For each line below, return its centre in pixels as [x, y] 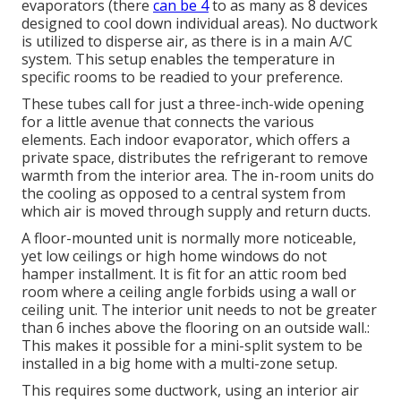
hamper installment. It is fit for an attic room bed [184, 274]
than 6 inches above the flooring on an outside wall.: [196, 328]
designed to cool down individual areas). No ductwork [200, 24]
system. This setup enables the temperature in [178, 60]
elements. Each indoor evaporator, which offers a [186, 140]
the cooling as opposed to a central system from [183, 194]
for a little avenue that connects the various [168, 122]
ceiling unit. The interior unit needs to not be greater [199, 310]
